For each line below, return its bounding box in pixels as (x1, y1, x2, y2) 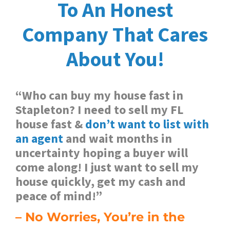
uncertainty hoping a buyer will (15, 144, 188, 163)
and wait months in (63, 130, 172, 148)
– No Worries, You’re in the (15, 209, 185, 225)
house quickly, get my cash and (15, 173, 186, 191)
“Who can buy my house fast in (15, 87, 183, 105)
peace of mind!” (15, 187, 102, 206)
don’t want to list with (85, 116, 209, 134)
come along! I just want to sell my (15, 159, 199, 177)
